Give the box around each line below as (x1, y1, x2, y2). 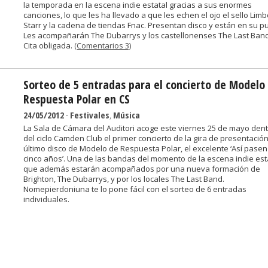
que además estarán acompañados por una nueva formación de (23, 163, 260, 174)
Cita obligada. (23, 40, 74, 51)
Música (113, 109, 140, 121)
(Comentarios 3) (74, 40, 131, 51)
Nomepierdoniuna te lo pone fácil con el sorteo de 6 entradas (23, 184, 246, 194)
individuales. (23, 194, 69, 205)
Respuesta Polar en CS (23, 91, 130, 107)
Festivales (70, 109, 109, 121)
